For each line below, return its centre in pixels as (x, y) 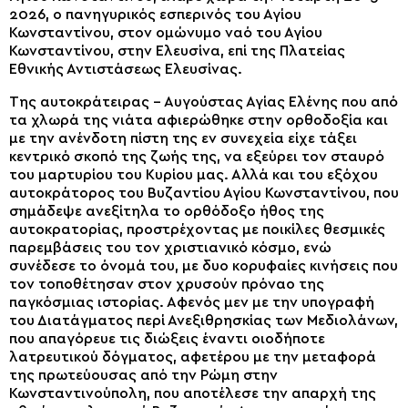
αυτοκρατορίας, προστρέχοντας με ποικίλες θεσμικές (197, 229)
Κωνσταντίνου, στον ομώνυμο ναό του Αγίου (166, 33)
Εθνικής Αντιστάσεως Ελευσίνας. (126, 69)
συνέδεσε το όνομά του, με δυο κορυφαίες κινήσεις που (204, 266)
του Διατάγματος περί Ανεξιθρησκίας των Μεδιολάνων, (204, 321)
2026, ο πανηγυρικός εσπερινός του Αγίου (155, 15)
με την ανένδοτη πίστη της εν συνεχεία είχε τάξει (183, 138)
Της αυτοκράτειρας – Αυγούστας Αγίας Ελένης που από (204, 102)
